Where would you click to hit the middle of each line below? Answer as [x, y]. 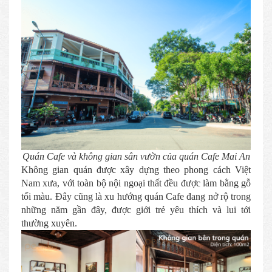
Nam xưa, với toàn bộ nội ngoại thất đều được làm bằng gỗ [136, 183]
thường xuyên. [49, 223]
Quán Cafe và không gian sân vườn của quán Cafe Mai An [136, 156]
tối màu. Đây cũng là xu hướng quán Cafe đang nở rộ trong [136, 196]
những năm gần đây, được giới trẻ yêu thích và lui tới [136, 209]
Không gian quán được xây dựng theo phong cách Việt [136, 169]
